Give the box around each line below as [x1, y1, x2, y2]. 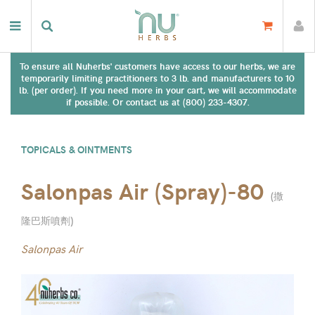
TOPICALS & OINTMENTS [21, 143, 132, 156]
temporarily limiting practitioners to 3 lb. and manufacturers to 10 [20, 72, 295, 84]
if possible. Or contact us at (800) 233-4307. [65, 96, 250, 108]
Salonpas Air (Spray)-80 [21, 175, 264, 206]
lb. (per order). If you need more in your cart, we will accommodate [18, 84, 297, 96]
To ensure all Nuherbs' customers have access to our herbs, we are [20, 60, 295, 72]
